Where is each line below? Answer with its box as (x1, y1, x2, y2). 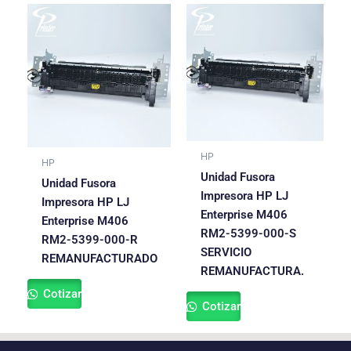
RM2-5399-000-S (200, 226, 296, 241)
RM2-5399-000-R (41, 232, 138, 247)
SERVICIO (200, 244, 251, 259)
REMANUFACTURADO (41, 251, 157, 266)
